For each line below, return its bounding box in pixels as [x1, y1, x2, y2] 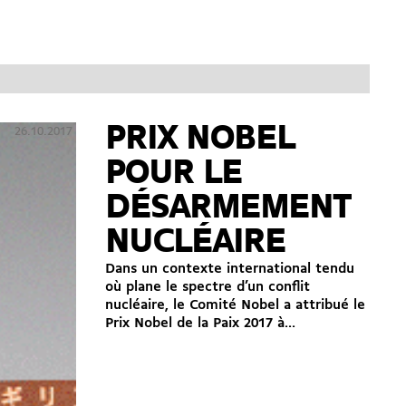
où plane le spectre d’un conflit [105, 279, 310, 295]
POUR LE [105, 155, 242, 192]
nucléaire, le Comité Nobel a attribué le [105, 297, 365, 313]
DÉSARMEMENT [105, 189, 351, 227]
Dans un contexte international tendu [105, 261, 354, 276]
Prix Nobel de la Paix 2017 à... [105, 315, 295, 331]
